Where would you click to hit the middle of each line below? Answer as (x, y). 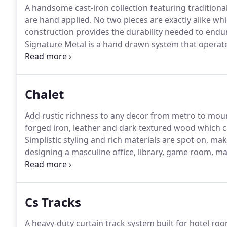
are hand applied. (58, 20)
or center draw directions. (75, 56)
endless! (41, 164)
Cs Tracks (53, 202)
